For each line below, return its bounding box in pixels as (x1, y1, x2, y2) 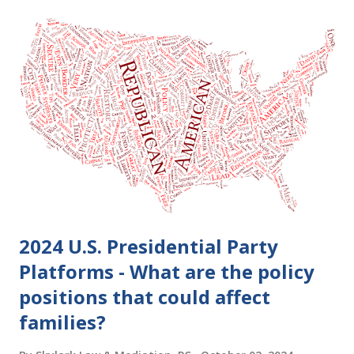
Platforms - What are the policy (19, 258, 314, 285)
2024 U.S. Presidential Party (19, 233, 278, 260)
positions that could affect (19, 284, 270, 311)
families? (19, 309, 106, 336)
